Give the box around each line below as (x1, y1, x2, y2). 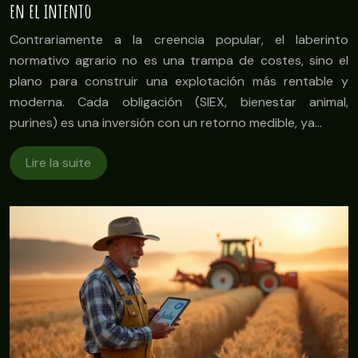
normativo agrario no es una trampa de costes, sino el (10, 51, 348, 69)
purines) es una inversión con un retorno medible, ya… (10, 113, 322, 131)
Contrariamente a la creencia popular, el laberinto (10, 30, 348, 48)
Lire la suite (26, 153, 91, 171)
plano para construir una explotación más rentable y (10, 72, 348, 89)
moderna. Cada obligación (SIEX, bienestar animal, (10, 93, 348, 110)
